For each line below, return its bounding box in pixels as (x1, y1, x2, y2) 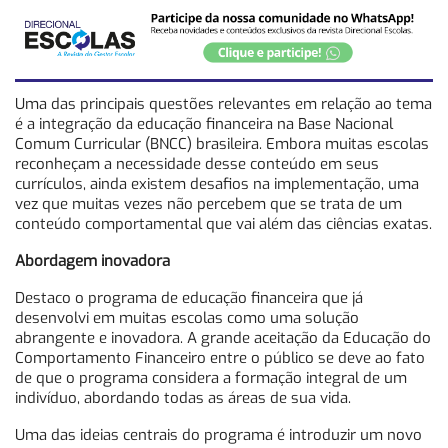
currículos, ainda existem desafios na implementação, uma (15, 174, 419, 195)
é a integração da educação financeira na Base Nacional (15, 114, 393, 135)
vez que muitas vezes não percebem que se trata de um (15, 194, 402, 215)
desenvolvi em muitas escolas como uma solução (15, 308, 359, 329)
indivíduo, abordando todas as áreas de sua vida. (15, 388, 351, 409)
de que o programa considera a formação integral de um (15, 368, 407, 389)
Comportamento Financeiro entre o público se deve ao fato (15, 348, 425, 369)
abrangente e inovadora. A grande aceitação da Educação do (15, 328, 431, 349)
